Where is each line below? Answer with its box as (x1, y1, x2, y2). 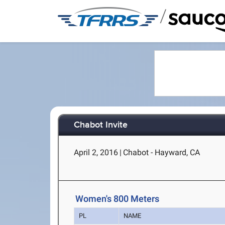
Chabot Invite (74, 120, 128, 131)
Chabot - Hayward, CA (123, 148, 200, 157)
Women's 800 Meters (75, 193, 160, 204)
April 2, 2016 (74, 148, 119, 157)
